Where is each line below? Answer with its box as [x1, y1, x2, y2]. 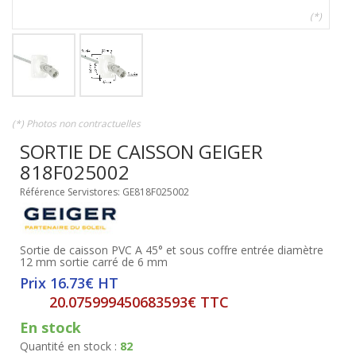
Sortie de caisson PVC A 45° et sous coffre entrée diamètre [20, 242, 323, 257]
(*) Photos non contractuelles [12, 117, 141, 130]
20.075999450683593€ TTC [49, 292, 229, 311]
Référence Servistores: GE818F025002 [20, 185, 189, 199]
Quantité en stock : [20, 339, 120, 354]
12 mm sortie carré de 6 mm [20, 254, 168, 269]
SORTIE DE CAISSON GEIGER [20, 138, 263, 164]
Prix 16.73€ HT [20, 273, 118, 292]
